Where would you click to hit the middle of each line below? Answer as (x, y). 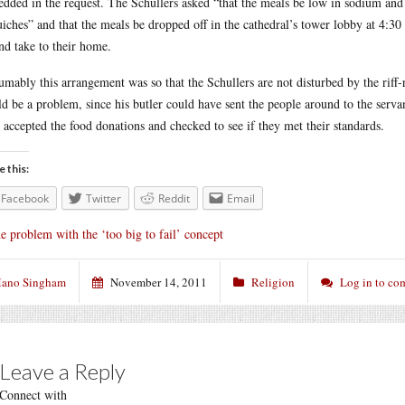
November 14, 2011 (159, 282)
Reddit (174, 198)
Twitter (104, 198)
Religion (273, 282)
